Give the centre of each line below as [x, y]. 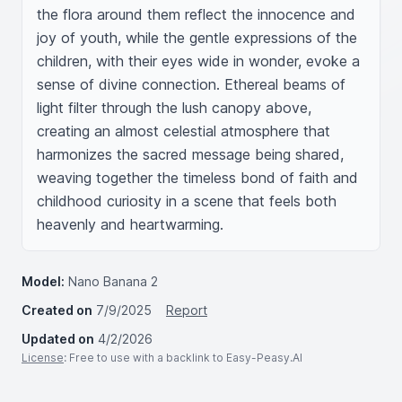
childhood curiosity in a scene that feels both [187, 201]
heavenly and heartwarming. [130, 224]
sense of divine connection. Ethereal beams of [191, 84]
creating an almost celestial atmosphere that [184, 131]
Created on [57, 310]
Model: [43, 281]
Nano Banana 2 [113, 281]
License [43, 358]
